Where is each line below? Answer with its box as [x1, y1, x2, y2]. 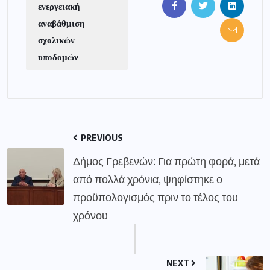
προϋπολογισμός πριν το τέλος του [73, 190, 238, 204]
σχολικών [38, 34, 75, 46]
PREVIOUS [79, 132, 123, 143]
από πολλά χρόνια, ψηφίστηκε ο [73, 172, 222, 186]
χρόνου [73, 208, 108, 222]
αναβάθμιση [38, 17, 85, 29]
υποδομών [38, 51, 78, 63]
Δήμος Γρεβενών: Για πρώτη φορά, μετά [73, 154, 260, 168]
